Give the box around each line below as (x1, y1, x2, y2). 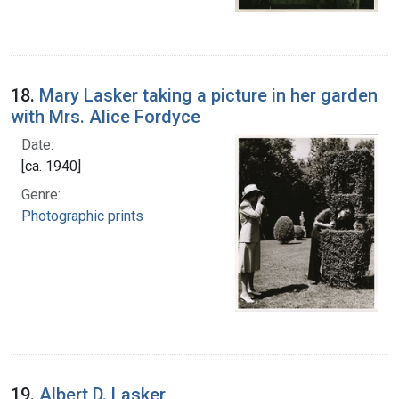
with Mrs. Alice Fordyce (11, 105, 200, 127)
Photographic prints (21, 207, 143, 224)
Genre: (21, 185, 61, 203)
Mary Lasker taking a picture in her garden (39, 84, 378, 106)
